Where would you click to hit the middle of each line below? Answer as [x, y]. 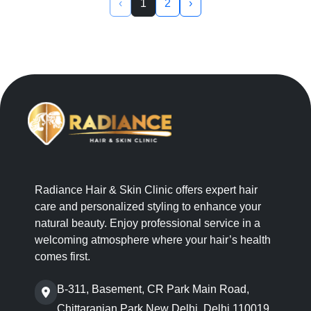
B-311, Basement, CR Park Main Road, [153, 289]
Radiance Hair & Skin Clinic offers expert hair [146, 190]
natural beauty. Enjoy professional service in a [148, 223]
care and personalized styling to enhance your [148, 206]
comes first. [62, 256]
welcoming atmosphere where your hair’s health [153, 239]
